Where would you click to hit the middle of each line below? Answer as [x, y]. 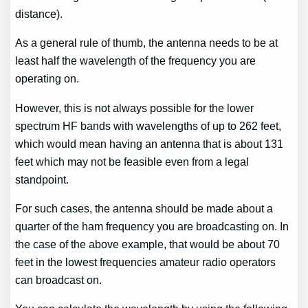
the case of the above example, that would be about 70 [148, 244]
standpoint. [42, 179]
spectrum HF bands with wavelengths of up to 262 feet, [148, 125]
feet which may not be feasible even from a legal [132, 161]
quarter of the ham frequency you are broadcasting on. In [152, 227]
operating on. [47, 79]
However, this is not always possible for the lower [135, 108]
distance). [39, 14]
